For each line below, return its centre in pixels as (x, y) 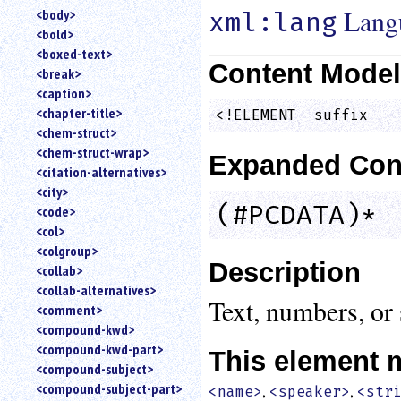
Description (285, 272)
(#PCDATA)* (297, 214)
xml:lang (273, 22)
